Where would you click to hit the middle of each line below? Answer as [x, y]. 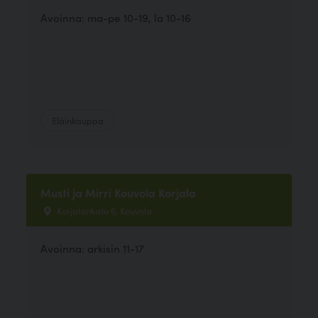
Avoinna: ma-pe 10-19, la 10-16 [116, 17]
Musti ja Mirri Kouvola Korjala [119, 192]
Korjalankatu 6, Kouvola [104, 210]
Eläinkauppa [78, 120]
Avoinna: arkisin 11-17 [93, 248]
